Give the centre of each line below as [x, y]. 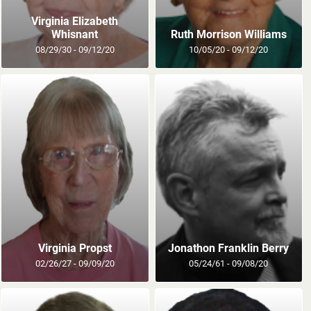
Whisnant [75, 34]
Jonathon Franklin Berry [229, 248]
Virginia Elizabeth [75, 21]
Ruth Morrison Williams [228, 34]
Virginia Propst [75, 248]
